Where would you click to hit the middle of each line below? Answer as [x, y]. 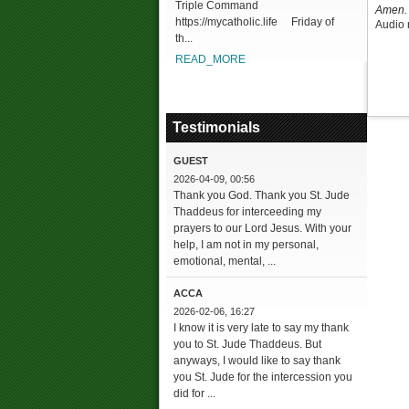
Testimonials [216, 127]
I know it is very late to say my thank [261, 328]
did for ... [194, 393]
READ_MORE [210, 59]
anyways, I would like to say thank [257, 361]
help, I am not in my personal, [246, 245]
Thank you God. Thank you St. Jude [262, 195]
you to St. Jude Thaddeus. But [247, 344]
